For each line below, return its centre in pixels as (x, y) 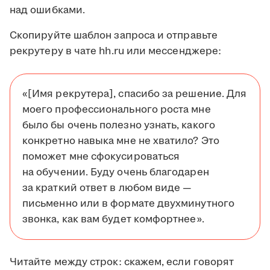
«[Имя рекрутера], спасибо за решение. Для (135, 94)
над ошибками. (48, 11)
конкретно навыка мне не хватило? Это (121, 141)
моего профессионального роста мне (117, 110)
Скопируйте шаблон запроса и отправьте (114, 36)
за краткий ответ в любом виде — (107, 188)
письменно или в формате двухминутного (128, 204)
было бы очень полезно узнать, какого (119, 126)
